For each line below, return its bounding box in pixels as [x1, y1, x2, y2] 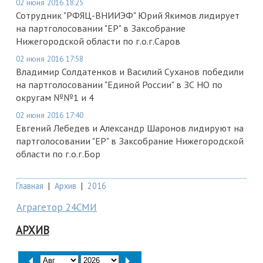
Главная [16, 180, 43, 191]
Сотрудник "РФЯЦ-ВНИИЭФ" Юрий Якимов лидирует [16, 9, 240, 21]
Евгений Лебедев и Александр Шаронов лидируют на [16, 122, 244, 134]
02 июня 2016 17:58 [16, 53, 83, 64]
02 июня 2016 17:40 [16, 109, 83, 120]
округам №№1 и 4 [16, 91, 94, 103]
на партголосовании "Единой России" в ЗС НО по [16, 78, 222, 90]
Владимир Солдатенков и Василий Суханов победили [16, 65, 244, 77]
